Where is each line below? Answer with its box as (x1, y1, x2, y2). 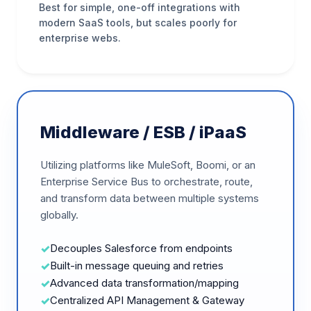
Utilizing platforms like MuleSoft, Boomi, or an (40, 158, 255, 171)
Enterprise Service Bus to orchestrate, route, (40, 175, 253, 188)
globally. (40, 208, 78, 221)
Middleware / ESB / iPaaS (40, 122, 246, 142)
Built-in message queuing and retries (50, 259, 224, 272)
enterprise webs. (39, 32, 121, 44)
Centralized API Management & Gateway (50, 294, 244, 307)
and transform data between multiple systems (40, 192, 259, 205)
